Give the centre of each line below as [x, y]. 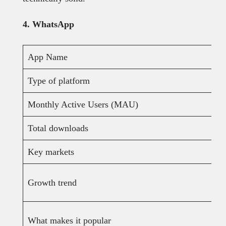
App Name [47, 57]
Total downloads [58, 128]
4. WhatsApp [48, 24]
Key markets [51, 152]
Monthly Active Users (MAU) [83, 105]
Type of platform [59, 81]
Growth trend [52, 183]
